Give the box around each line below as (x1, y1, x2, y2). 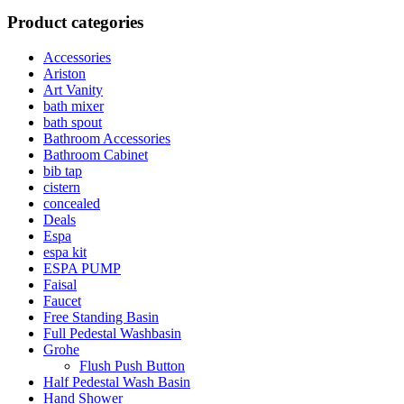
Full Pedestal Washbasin (43, 326, 181, 342)
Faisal (43, 277, 77, 293)
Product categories (7, 13, 143, 32)
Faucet (43, 293, 81, 309)
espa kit (43, 244, 87, 261)
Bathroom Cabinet (43, 147, 148, 163)
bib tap (43, 163, 82, 179)
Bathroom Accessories (43, 131, 170, 147)
